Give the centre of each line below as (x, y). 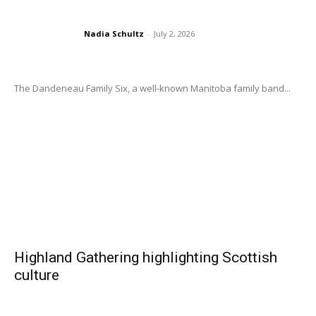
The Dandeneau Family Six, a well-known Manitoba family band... (152, 89)
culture (37, 275)
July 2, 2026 (174, 33)
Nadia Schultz (114, 33)
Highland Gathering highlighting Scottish (146, 258)
